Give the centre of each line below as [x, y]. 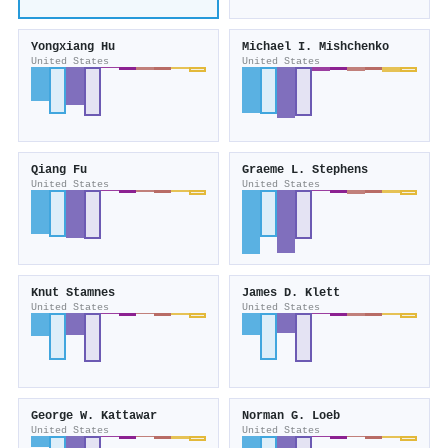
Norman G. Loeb [291, 416]
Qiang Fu [59, 170]
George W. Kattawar [94, 416]
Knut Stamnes [73, 293]
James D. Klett [291, 293]
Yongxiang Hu [73, 47]
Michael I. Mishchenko [315, 47]
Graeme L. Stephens [305, 170]
